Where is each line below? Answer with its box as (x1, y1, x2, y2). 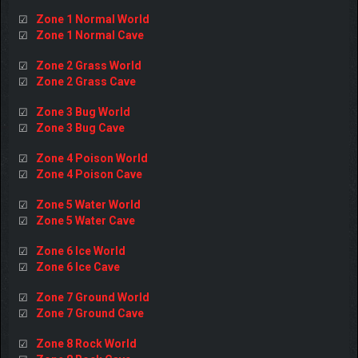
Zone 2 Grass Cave (35, 74, 136, 88)
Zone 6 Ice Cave (35, 260, 120, 273)
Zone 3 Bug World (35, 105, 130, 118)
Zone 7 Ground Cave (35, 306, 144, 320)
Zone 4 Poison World (35, 151, 148, 165)
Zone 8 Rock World (35, 336, 137, 350)
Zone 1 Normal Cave (35, 28, 144, 42)
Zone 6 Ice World (35, 244, 125, 257)
